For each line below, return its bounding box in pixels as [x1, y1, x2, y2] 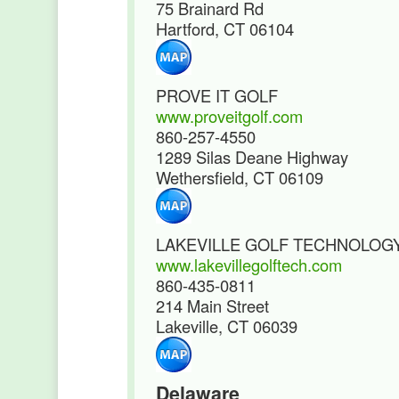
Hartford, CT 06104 [156, 17, 294, 40]
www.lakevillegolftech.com [156, 253, 342, 276]
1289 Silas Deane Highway [156, 145, 348, 168]
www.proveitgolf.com [156, 104, 303, 127]
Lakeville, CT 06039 [156, 314, 297, 338]
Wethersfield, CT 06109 [156, 166, 323, 189]
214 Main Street [156, 294, 269, 317]
